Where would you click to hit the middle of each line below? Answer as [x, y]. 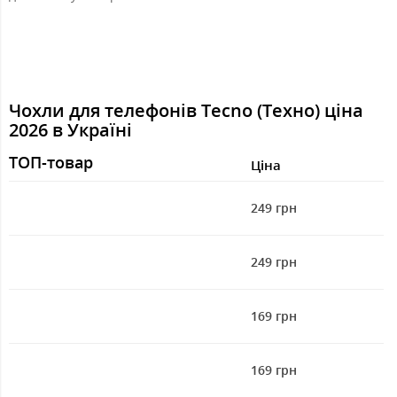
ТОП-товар [51, 162]
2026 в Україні [70, 129]
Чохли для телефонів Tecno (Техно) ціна [186, 110]
